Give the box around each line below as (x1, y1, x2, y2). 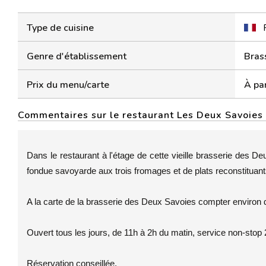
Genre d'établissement (27, 50, 126, 63)
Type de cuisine (27, 21, 94, 34)
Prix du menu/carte (27, 78, 109, 91)
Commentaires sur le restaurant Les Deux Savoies (18, 109, 263, 122)
